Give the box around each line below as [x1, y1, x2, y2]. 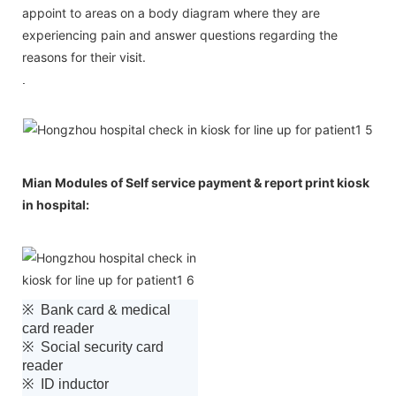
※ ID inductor [22, 376, 112, 392]
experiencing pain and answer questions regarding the [22, 27, 338, 42]
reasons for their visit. [22, 49, 146, 65]
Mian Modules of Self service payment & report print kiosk [22, 174, 369, 190]
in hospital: [22, 196, 89, 212]
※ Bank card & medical [22, 301, 171, 317]
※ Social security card [22, 339, 164, 354]
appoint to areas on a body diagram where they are [22, 4, 320, 20]
